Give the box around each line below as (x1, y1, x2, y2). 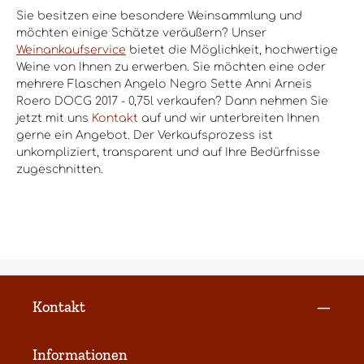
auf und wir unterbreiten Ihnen (138, 111, 319, 124)
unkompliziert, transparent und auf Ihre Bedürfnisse (16, 145, 320, 158)
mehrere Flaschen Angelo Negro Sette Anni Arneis (16, 77, 312, 90)
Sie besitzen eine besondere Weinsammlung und (16, 9, 302, 22)
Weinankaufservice (16, 43, 126, 56)
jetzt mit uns (16, 111, 92, 124)
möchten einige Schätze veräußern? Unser (16, 26, 266, 39)
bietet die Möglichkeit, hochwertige (126, 43, 338, 56)
